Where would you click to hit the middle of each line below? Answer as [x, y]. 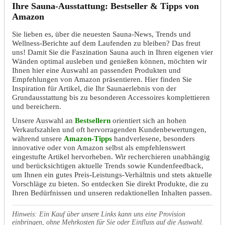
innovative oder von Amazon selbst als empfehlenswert [99, 147]
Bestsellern [93, 120]
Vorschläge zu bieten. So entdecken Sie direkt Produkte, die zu [110, 183]
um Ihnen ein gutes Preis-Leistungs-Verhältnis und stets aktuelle [112, 174]
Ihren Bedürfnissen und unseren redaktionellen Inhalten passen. [112, 192]
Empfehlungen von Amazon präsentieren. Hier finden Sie [102, 79]
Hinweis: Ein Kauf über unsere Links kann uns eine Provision [99, 214]
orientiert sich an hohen [149, 120]
